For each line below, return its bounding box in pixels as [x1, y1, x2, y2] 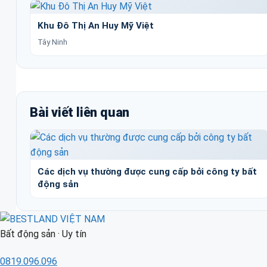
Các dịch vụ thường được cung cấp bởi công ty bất [38, 166, 257, 177]
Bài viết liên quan [30, 104, 130, 120]
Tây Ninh [38, 37, 67, 46]
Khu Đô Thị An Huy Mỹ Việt [38, 20, 154, 31]
